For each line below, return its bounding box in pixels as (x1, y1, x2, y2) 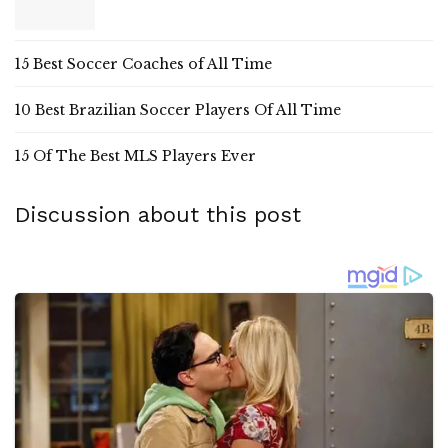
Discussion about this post (15, 201, 301, 227)
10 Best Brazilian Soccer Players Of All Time (15, 100, 341, 119)
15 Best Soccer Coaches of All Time (15, 54, 272, 73)
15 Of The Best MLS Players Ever (15, 146, 256, 165)
